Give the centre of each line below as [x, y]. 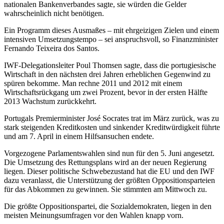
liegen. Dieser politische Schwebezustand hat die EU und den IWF [109, 171]
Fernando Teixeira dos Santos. [52, 48]
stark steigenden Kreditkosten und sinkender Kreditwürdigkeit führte [112, 127]
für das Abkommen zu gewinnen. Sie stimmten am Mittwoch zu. [105, 189]
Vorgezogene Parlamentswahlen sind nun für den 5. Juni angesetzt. [109, 153]
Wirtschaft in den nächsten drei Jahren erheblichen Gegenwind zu [107, 74]
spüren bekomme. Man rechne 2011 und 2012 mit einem [93, 83]
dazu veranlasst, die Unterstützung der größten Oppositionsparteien [109, 180]
